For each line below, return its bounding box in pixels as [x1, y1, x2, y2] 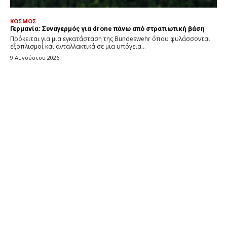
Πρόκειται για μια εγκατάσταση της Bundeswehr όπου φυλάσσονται [10, 34, 210, 43]
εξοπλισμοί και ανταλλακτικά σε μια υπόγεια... [10, 42, 146, 51]
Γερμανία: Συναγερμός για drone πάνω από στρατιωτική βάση [10, 24, 205, 32]
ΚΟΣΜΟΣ [10, 17, 36, 25]
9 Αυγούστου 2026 [10, 53, 59, 61]
